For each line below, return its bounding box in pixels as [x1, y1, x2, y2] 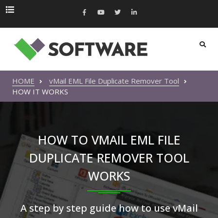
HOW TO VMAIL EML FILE [37, 131, 181, 148]
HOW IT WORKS [12, 87, 68, 96]
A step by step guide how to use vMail [20, 201, 198, 215]
